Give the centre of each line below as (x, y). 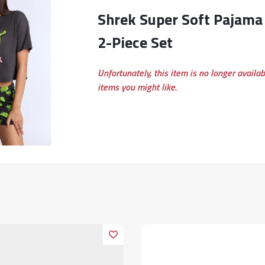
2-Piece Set (135, 42)
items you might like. (137, 87)
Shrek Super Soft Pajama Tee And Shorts (101, 19)
